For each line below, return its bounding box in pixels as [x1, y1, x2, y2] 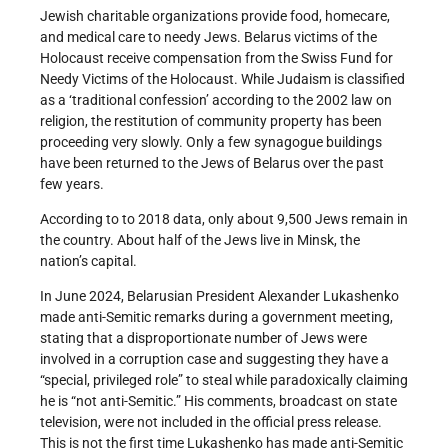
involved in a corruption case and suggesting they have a [40, 350, 389, 367]
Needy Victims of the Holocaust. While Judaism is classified [40, 70, 405, 87]
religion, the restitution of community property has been [40, 112, 382, 129]
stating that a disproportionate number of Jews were [40, 329, 367, 346]
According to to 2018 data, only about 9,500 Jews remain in [40, 210, 408, 227]
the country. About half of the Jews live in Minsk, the [40, 231, 360, 248]
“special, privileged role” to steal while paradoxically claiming [40, 371, 408, 388]
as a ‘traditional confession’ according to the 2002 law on [40, 91, 392, 108]
